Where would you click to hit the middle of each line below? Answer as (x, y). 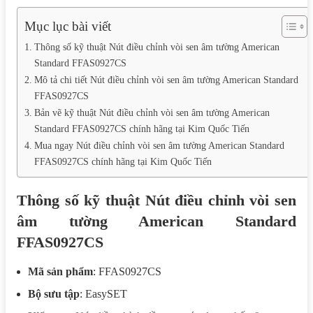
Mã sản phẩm (60, 271)
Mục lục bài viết (68, 27)
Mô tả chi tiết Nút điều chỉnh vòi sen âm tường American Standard (166, 79)
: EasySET (103, 293)
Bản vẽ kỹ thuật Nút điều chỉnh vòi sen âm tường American (152, 112)
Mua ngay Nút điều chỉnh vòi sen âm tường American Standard (159, 145)
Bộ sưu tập (54, 293)
